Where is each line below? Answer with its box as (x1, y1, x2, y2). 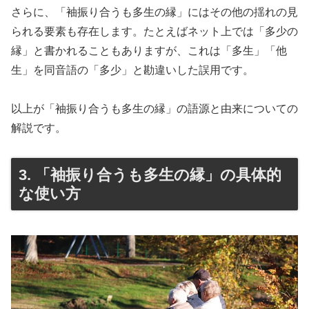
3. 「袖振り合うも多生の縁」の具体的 (19, 166, 281, 184)
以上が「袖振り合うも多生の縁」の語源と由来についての (11, 103, 298, 115)
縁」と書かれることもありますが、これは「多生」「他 (11, 44, 287, 57)
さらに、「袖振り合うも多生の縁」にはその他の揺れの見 (11, 6, 298, 18)
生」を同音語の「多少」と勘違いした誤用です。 (11, 63, 254, 76)
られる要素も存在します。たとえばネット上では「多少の (11, 25, 298, 37)
